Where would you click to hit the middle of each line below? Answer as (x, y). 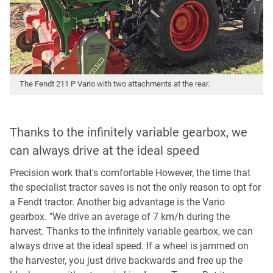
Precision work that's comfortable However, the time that (130, 173)
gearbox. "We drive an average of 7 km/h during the (120, 217)
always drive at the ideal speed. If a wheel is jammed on (129, 246)
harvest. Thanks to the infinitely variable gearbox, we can (131, 232)
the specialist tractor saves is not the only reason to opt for (135, 188)
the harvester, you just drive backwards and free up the (126, 261)
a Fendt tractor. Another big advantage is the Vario (117, 202)
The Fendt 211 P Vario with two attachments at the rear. (115, 84)
